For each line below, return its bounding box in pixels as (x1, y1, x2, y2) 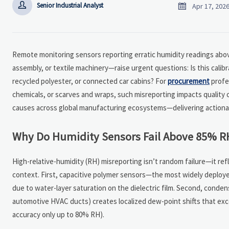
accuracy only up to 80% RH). (12, 209, 104, 219)
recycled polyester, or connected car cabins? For (12, 76, 168, 86)
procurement (168, 76, 210, 86)
